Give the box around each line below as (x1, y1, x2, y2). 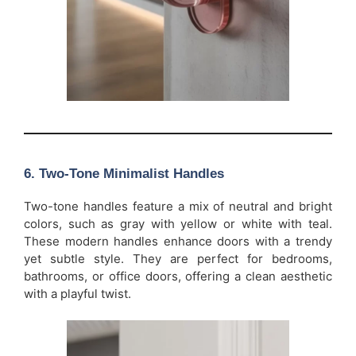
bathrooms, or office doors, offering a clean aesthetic (24, 268, 332, 284)
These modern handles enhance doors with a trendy (24, 233, 332, 249)
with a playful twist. (24, 285, 131, 301)
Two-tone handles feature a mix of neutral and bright (24, 198, 332, 214)
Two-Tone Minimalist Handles (39, 165, 224, 181)
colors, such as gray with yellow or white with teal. (24, 215, 332, 231)
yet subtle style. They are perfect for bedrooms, (24, 250, 332, 266)
